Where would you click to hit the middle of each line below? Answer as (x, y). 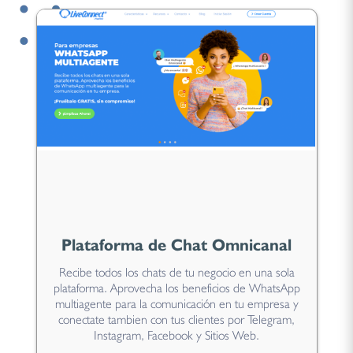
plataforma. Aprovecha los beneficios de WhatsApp (176, 288)
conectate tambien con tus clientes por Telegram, (176, 319)
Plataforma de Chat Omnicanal (176, 244)
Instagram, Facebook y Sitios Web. (176, 335)
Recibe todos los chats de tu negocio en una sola (176, 272)
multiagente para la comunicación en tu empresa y (176, 303)
